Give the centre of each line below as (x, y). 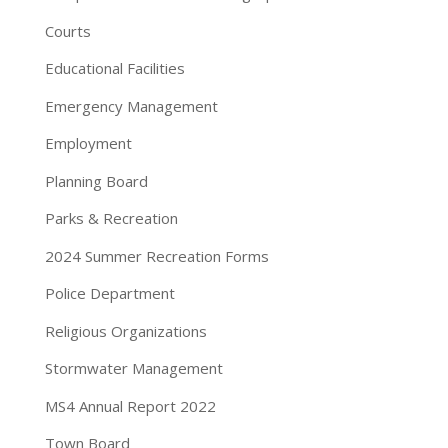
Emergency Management (131, 105)
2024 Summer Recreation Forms (156, 255)
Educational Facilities (114, 68)
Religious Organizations (125, 330)
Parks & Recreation (111, 218)
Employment (88, 143)
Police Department (109, 293)
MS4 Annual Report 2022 (130, 405)
